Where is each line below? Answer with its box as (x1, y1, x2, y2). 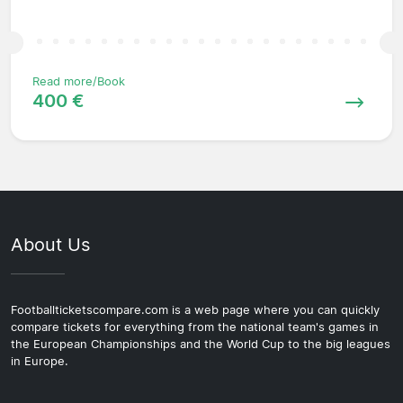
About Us (11, 234, 90, 256)
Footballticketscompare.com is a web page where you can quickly (11, 303, 380, 318)
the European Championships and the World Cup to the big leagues (11, 337, 390, 352)
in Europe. (11, 354, 68, 369)
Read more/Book (32, 75, 125, 89)
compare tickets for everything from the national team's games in (11, 320, 379, 335)
